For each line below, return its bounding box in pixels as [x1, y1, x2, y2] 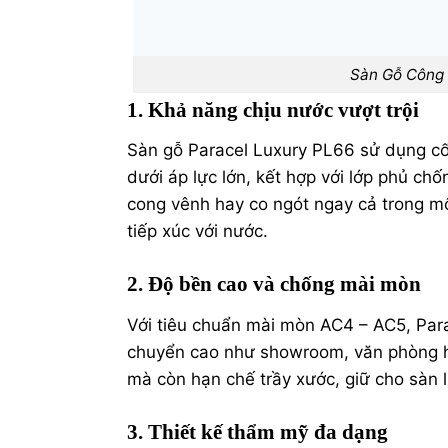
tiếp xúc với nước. [127, 221, 268, 242]
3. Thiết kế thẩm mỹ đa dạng [127, 420, 388, 445]
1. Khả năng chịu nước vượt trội [127, 97, 419, 122]
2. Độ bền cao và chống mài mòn [127, 272, 421, 297]
